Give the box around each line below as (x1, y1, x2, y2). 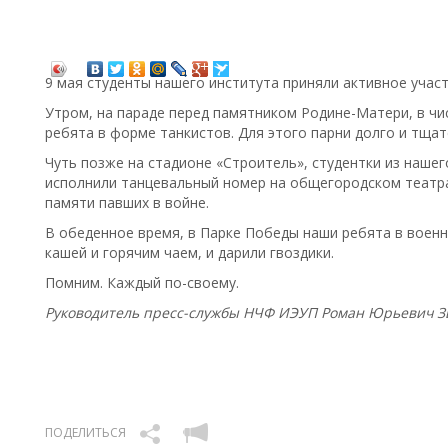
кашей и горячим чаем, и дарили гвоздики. (45, 243, 334, 263)
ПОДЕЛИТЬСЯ (45, 424, 126, 441)
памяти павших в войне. (45, 193, 209, 213)
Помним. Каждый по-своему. (45, 273, 239, 293)
